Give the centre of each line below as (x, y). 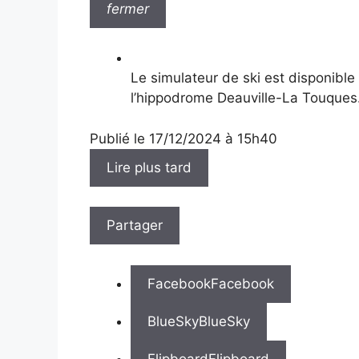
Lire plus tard (149, 167)
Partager (135, 226)
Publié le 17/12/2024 (157, 138)
